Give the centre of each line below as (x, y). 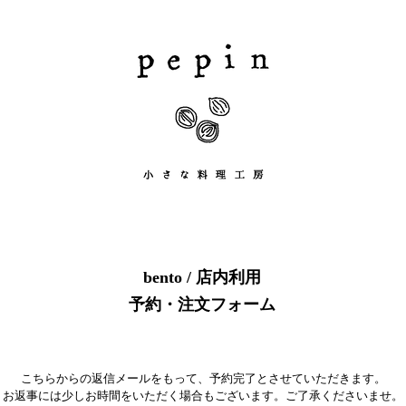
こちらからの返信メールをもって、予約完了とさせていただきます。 (203, 378)
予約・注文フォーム (202, 304)
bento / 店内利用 (202, 277)
